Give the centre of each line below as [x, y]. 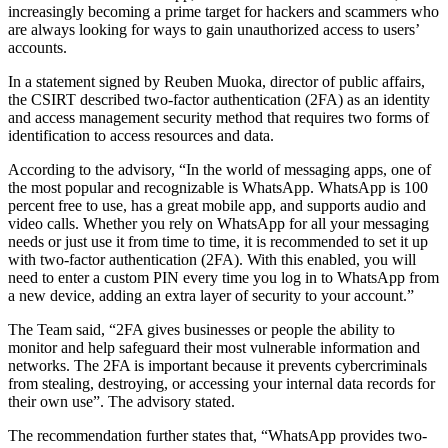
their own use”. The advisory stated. [121, 401]
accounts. [37, 47]
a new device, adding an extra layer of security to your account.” [213, 295]
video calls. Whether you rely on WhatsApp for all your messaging [218, 223]
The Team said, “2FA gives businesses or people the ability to [201, 329]
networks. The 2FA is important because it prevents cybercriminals [217, 365]
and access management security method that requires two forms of [218, 117]
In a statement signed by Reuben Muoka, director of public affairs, [216, 81]
